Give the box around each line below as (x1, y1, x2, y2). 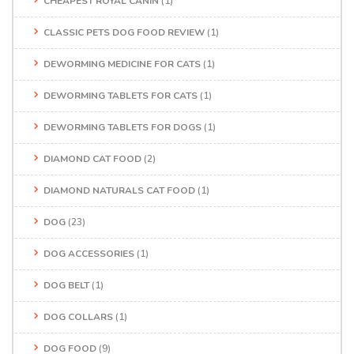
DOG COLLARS (43, 310, 113, 323)
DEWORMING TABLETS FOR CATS (43, 88, 198, 102)
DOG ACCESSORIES (43, 247, 134, 260)
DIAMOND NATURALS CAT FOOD (43, 183, 195, 197)
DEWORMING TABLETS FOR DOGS (43, 120, 201, 134)
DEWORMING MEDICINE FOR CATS (43, 57, 201, 70)
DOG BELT (43, 278, 89, 292)
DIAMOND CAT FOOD (43, 152, 141, 165)
